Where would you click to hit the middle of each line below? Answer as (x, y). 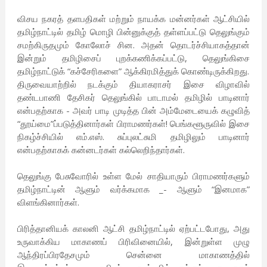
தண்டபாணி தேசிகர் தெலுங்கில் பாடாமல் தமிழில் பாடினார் (133, 97)
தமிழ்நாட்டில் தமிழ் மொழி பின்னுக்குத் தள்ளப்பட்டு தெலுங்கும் (133, 32)
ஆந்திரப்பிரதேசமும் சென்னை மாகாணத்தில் (133, 255)
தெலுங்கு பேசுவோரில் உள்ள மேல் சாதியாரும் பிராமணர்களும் (133, 176)
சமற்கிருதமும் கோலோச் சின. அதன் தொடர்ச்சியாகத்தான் (133, 45)
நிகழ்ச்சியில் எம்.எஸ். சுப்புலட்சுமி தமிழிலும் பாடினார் (133, 137)
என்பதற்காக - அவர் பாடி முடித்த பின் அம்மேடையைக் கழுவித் (133, 111)
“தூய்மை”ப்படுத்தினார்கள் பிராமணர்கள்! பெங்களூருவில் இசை (133, 124)
